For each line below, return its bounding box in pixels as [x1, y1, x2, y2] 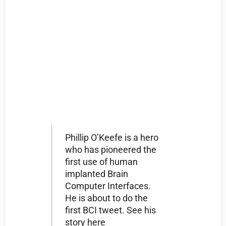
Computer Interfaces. [65, 181, 151, 192]
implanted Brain [65, 169, 128, 180]
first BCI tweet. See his [65, 205, 156, 216]
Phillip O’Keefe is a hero [65, 133, 158, 143]
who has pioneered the [65, 145, 156, 155]
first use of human [65, 157, 138, 167]
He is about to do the [65, 193, 148, 204]
